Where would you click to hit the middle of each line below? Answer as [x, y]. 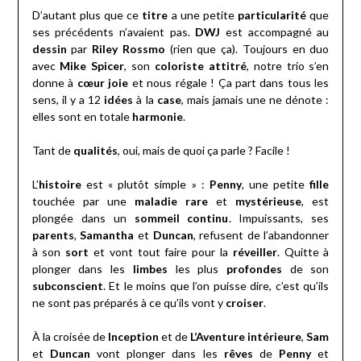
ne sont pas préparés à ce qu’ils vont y [129, 303]
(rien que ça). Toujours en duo [247, 49]
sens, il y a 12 [68, 100]
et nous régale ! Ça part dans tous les [229, 83]
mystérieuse [269, 201]
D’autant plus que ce [87, 15]
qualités [95, 151]
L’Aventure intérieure [246, 337]
